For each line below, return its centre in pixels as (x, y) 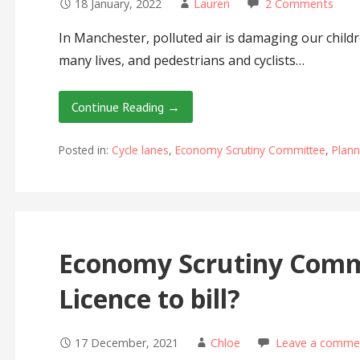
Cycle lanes (140, 149)
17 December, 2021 (126, 342)
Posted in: (85, 149)
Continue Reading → (125, 106)
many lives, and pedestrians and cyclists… (181, 60)
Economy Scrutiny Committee (250, 149)
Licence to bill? (152, 298)
